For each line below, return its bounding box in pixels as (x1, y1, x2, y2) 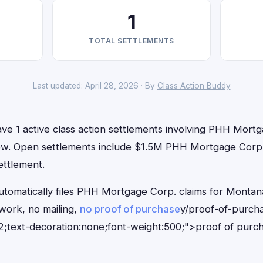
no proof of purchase (80, 203, 180, 215)
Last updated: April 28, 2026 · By (32, 81, 157, 90)
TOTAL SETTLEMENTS (89, 36, 174, 45)
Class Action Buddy (157, 81, 231, 90)
